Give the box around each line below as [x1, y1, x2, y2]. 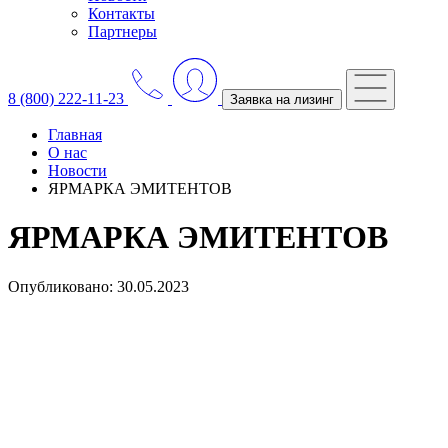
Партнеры [88, 23, 157, 40]
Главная [48, 126, 102, 143]
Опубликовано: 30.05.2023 [8, 277, 189, 295]
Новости [48, 162, 107, 179]
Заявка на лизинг [230, 92, 334, 107]
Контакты [88, 5, 155, 22]
